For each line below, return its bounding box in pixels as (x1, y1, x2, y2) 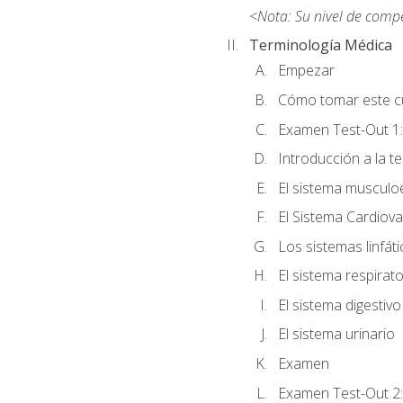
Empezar (277, 60, 335, 81)
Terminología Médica (248, 35, 392, 56)
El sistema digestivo (277, 294, 401, 315)
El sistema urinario (277, 324, 395, 345)
